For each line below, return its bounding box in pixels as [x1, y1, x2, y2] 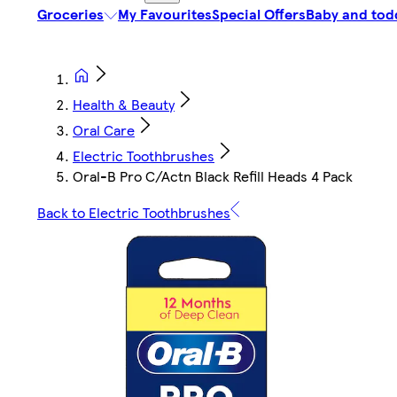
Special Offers [212, 4, 306, 25]
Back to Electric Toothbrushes [37, 202, 230, 223]
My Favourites [118, 4, 212, 25]
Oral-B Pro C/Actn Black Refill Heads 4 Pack [73, 166, 353, 187]
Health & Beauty [73, 94, 175, 115]
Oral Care [73, 120, 135, 141]
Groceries [37, 4, 104, 25]
